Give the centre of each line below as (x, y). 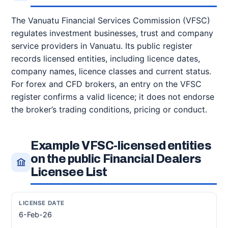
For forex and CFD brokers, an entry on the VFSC (106, 84)
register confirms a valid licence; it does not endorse (113, 97)
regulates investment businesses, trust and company (112, 33)
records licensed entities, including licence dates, (106, 59)
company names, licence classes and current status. (111, 71)
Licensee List (69, 172)
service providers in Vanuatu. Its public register (102, 46)
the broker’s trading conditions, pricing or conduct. (109, 109)
